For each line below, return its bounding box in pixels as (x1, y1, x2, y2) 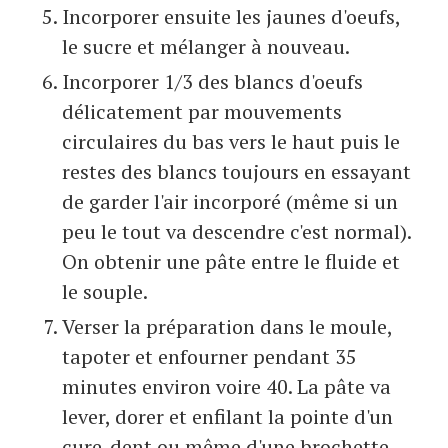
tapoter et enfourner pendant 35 (62, 342, 357, 370)
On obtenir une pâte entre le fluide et (62, 247, 400, 275)
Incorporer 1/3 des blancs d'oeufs (62, 67, 363, 95)
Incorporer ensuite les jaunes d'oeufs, (62, 2, 400, 30)
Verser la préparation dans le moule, (62, 312, 392, 340)
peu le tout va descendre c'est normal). (62, 217, 411, 245)
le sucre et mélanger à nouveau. (62, 32, 350, 60)
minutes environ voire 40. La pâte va (62, 372, 391, 400)
